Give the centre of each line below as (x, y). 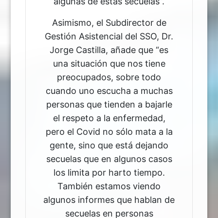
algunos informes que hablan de (109, 200)
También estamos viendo (109, 186)
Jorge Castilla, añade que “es (109, 50)
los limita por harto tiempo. (109, 172)
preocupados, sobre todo (109, 77)
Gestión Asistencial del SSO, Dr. (109, 36)
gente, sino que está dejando (109, 145)
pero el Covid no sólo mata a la (109, 131)
